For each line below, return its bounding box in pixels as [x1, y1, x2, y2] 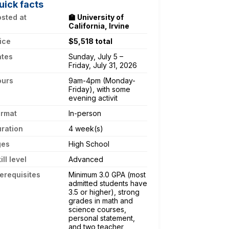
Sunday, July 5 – [68, 52, 123, 61]
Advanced [68, 154, 103, 164]
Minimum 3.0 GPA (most [68, 170, 146, 179]
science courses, [68, 204, 126, 214]
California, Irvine [68, 21, 129, 30]
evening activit [68, 93, 118, 102]
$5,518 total [68, 36, 112, 45]
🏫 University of [68, 12, 124, 21]
